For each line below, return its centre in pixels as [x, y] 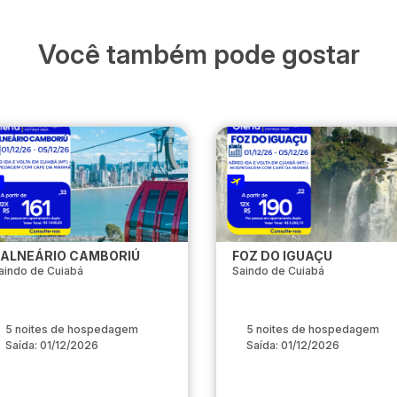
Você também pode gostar [198, 54]
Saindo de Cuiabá [278, 271]
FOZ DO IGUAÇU [282, 256]
